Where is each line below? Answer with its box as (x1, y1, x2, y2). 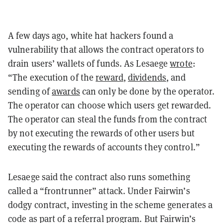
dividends (128, 72, 166, 84)
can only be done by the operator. (80, 86, 215, 98)
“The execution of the (8, 72, 96, 84)
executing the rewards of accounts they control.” (8, 141, 200, 153)
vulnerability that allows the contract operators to (8, 44, 205, 56)
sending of (8, 86, 52, 98)
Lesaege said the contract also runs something (8, 171, 191, 183)
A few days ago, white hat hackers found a (8, 30, 174, 42)
